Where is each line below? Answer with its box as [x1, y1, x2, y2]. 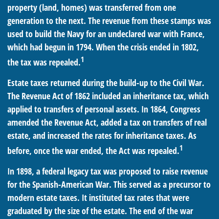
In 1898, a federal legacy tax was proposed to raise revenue [7, 165, 208, 177]
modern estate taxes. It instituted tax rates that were [7, 192, 189, 203]
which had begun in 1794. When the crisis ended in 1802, [7, 41, 199, 53]
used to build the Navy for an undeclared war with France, [7, 28, 205, 40]
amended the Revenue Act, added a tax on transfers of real [7, 116, 207, 128]
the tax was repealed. [7, 56, 81, 68]
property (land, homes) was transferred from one [7, 1, 176, 13]
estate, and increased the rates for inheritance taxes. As [7, 130, 197, 141]
